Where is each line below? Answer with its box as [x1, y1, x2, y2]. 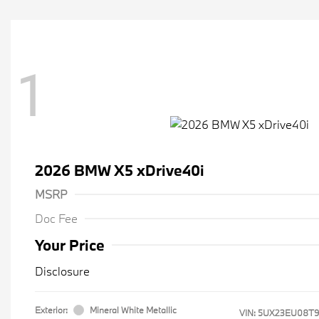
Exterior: [35, 304, 68, 315]
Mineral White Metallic [90, 304, 177, 315]
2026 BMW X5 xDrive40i [35, 160, 204, 180]
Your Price [35, 235, 105, 255]
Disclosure [35, 263, 90, 278]
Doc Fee [35, 211, 78, 226]
